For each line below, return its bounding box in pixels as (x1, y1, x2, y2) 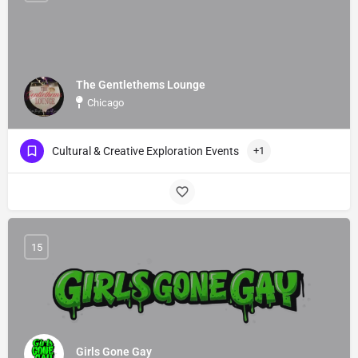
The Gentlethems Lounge (76, 78, 205, 91)
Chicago (87, 96, 124, 109)
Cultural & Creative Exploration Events (52, 145, 239, 158)
